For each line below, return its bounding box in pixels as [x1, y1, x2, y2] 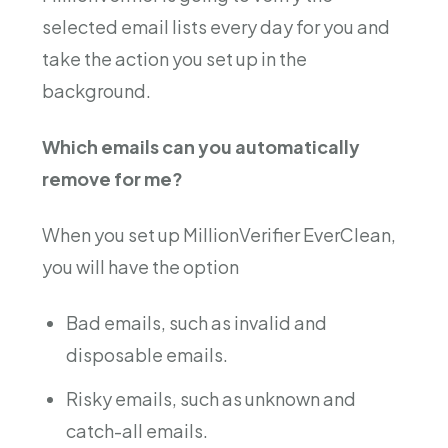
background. [42, 78, 151, 102]
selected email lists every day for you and [42, 14, 390, 38]
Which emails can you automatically [42, 134, 360, 158]
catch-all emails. [66, 418, 208, 442]
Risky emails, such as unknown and [66, 386, 356, 410]
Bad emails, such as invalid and [66, 310, 327, 334]
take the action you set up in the [42, 46, 307, 70]
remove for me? [42, 166, 183, 190]
